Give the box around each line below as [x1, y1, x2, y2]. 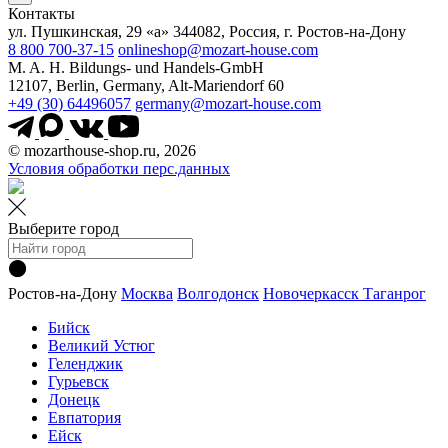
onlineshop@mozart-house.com [118, 40, 318, 58]
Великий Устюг [48, 336, 155, 354]
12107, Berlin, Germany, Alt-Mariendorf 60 [8, 76, 284, 94]
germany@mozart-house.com [135, 94, 321, 112]
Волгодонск [177, 284, 259, 302]
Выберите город [8, 219, 119, 237]
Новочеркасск [263, 284, 363, 302]
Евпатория [48, 408, 121, 426]
